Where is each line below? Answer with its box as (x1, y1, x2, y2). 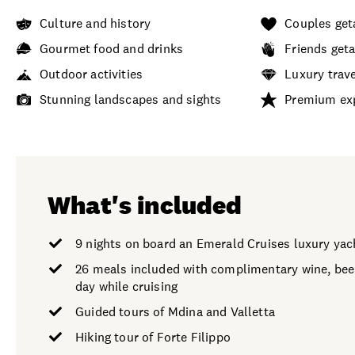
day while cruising (75, 277, 178, 295)
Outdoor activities (40, 65, 143, 82)
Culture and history (40, 14, 151, 32)
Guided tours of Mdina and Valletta (75, 303, 275, 320)
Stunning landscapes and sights (40, 90, 222, 108)
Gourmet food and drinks (40, 40, 184, 57)
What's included (48, 188, 242, 221)
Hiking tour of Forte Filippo (75, 328, 231, 345)
